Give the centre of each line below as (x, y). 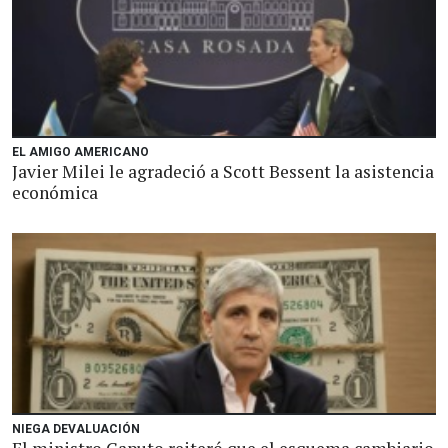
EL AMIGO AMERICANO (80, 152)
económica (55, 192)
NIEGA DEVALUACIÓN (76, 429)
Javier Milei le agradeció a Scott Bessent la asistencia (223, 171)
